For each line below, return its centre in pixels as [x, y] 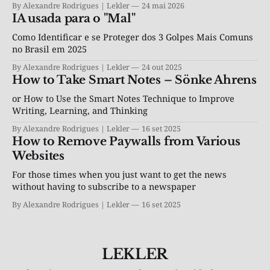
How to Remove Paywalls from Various [126, 142]
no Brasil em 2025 [49, 49]
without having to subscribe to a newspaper [104, 187]
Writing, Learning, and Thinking [80, 111]
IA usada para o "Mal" [74, 19]
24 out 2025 [162, 67]
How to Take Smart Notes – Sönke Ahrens [134, 80]
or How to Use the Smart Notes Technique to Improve [123, 99]
